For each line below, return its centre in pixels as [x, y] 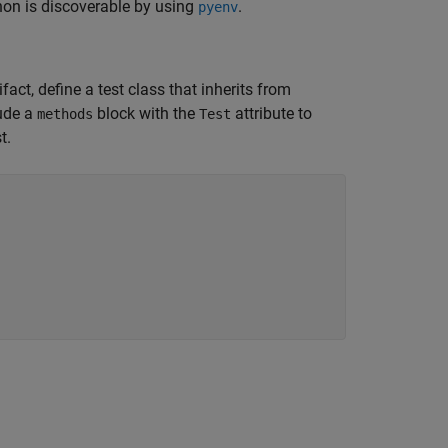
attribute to [271, 113]
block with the [146, 113]
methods [65, 114]
